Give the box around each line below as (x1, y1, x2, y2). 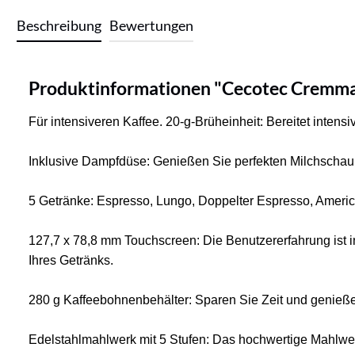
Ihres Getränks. (29, 253, 113, 267)
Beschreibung (17, 17, 101, 34)
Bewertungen (109, 17, 193, 34)
